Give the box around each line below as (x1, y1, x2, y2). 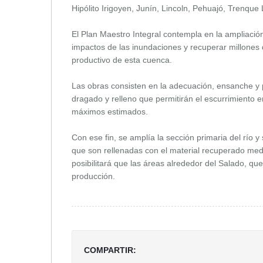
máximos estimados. (72, 106, 150, 116)
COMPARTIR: (84, 245, 136, 255)
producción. (72, 171, 115, 181)
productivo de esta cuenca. (72, 55, 174, 65)
